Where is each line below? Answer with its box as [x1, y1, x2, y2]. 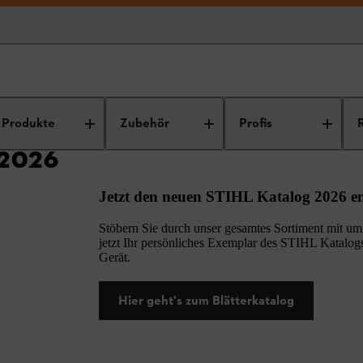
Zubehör [120, 114, 170, 133]
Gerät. [98, 250, 130, 264]
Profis [238, 114, 272, 133]
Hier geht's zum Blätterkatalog [117, 293, 294, 308]
